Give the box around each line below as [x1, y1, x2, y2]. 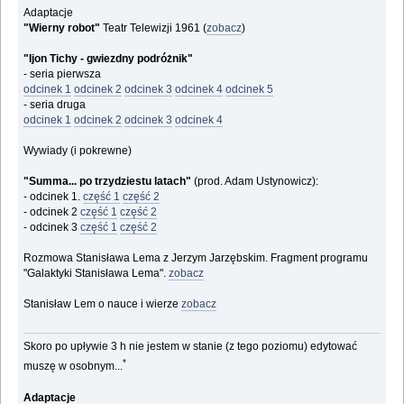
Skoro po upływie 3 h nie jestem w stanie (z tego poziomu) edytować [23, 340, 358, 353]
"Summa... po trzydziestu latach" [23, 174, 192, 188]
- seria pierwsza [23, 67, 102, 80]
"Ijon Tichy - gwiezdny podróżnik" [23, 51, 194, 65]
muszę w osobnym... [23, 360, 124, 373]
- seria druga [23, 97, 87, 111]
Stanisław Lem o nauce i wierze [23, 297, 182, 310]
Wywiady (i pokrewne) [23, 143, 133, 157]
